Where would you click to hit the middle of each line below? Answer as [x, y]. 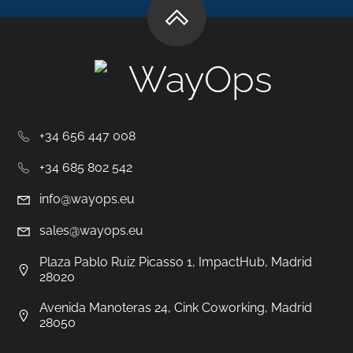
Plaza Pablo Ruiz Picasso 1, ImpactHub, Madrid [176, 262]
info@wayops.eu [87, 199]
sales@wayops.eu [91, 231]
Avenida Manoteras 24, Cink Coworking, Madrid [176, 307]
